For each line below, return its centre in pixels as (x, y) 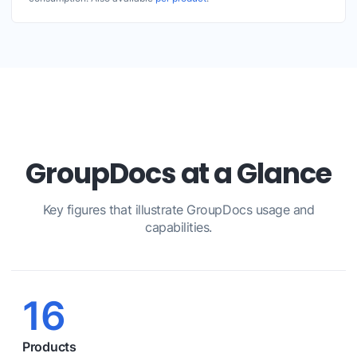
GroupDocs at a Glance (178, 173)
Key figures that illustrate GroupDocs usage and (178, 210)
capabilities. (178, 228)
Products (49, 347)
